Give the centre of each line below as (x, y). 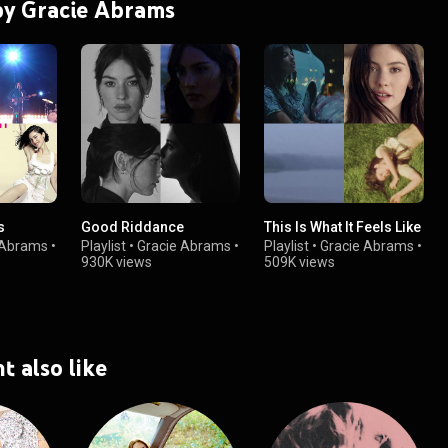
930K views (117, 262)
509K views (300, 262)
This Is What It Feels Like (343, 227)
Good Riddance (133, 227)
